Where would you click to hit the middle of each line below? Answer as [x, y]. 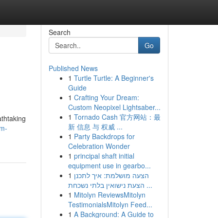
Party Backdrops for [104, 136]
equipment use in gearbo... [109, 165]
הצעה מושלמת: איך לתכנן [111, 175]
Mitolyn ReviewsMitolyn [109, 195]
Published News [73, 68]
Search [59, 32]
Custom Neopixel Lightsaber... [114, 107]
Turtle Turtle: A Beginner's [114, 78]
